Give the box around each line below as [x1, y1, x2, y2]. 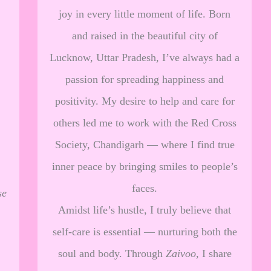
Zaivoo [165, 247, 196, 260]
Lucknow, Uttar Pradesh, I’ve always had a [50, 51, 240, 64]
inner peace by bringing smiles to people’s [51, 160, 238, 172]
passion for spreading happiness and [65, 73, 224, 85]
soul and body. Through [57, 247, 166, 260]
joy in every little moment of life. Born [59, 8, 230, 20]
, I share [195, 247, 232, 260]
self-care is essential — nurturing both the [52, 226, 237, 238]
